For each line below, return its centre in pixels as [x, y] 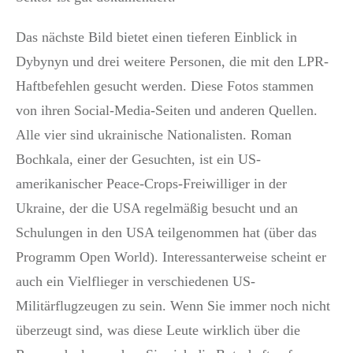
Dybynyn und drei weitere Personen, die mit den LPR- [172, 61]
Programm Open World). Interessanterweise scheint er [171, 256]
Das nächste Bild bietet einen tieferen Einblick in [156, 37]
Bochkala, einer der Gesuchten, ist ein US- [138, 159]
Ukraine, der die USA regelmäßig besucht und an [157, 208]
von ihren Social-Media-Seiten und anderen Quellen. [167, 110]
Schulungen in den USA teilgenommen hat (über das [166, 232]
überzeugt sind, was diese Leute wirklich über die [158, 330]
